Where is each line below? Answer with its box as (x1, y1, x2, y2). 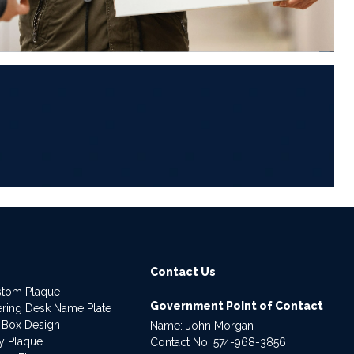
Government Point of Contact (150, 299, 324, 312)
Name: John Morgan (150, 318, 254, 332)
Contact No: (150, 335, 214, 348)
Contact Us (150, 265, 217, 278)
